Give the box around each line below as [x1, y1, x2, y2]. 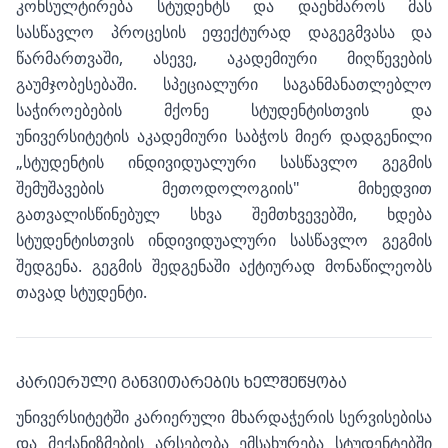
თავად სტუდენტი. [16, 281, 147, 303]
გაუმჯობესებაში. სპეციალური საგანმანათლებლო [16, 73, 432, 95]
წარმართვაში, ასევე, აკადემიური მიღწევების [16, 47, 432, 69]
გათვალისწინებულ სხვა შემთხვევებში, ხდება [16, 203, 432, 225]
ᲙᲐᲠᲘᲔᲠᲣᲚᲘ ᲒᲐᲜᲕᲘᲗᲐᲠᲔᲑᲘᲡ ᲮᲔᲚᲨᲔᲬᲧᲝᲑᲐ [16, 373, 347, 392]
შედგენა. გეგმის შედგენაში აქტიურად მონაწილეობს [16, 255, 432, 277]
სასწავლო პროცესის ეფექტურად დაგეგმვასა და [16, 21, 432, 43]
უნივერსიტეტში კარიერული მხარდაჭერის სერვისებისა [16, 406, 432, 428]
